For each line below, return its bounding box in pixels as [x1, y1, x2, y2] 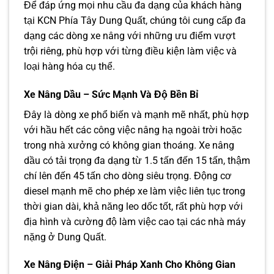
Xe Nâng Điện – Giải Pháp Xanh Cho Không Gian [24, 259, 235, 271]
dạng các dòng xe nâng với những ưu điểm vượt [24, 29, 235, 42]
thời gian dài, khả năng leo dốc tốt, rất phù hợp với [24, 200, 243, 212]
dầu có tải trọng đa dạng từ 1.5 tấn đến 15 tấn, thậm [24, 154, 250, 166]
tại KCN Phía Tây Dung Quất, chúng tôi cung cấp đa [24, 14, 246, 26]
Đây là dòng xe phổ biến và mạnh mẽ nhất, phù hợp [24, 108, 249, 120]
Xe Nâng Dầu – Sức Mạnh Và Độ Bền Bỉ [24, 88, 198, 100]
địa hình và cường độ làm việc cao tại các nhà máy [24, 215, 246, 228]
